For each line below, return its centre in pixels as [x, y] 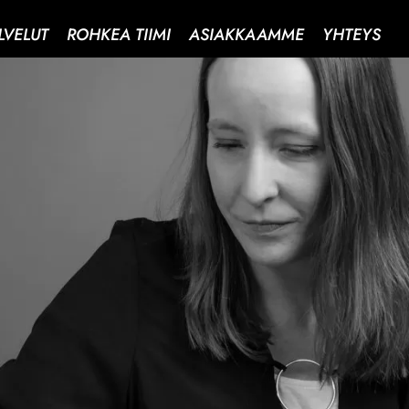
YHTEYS [352, 35]
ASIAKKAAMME [247, 35]
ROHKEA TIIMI [119, 35]
